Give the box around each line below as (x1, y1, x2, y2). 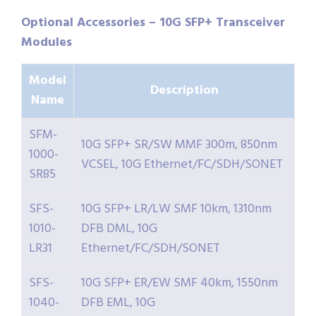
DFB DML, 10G (81, 218, 157, 239)
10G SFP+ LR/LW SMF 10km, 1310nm (81, 198, 272, 219)
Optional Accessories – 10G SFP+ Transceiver (21, 12, 285, 33)
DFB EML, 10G (81, 292, 155, 313)
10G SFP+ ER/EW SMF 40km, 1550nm (81, 272, 278, 293)
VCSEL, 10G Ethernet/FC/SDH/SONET (81, 154, 283, 175)
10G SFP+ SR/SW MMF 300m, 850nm (81, 134, 277, 155)
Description (150, 80, 219, 101)
